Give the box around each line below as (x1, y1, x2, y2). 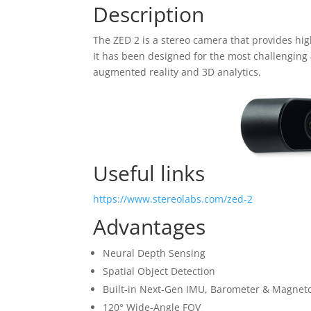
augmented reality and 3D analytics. (93, 65, 262, 78)
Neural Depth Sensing (103, 246, 206, 260)
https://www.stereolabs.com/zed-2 (93, 192, 253, 205)
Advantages (93, 212, 206, 241)
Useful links (93, 158, 205, 187)
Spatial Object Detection (103, 264, 216, 278)
